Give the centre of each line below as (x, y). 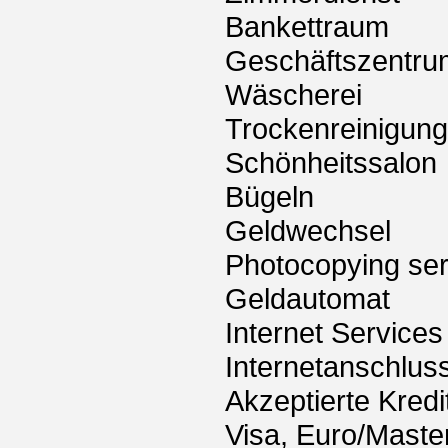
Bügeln (269, 197)
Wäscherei (293, 95)
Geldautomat (307, 299)
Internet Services (334, 333)
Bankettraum (307, 27)
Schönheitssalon (331, 163)
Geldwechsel (308, 231)
